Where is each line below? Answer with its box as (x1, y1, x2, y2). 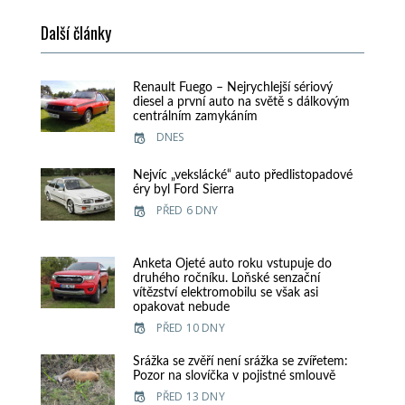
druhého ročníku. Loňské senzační (132, 271, 320, 285)
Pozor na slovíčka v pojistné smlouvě (132, 369, 335, 382)
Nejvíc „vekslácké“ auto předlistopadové (132, 169, 353, 183)
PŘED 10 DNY (155, 319, 225, 335)
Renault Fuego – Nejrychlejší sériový (132, 81, 333, 95)
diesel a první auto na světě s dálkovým (132, 96, 350, 109)
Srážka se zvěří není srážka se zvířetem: (132, 354, 348, 368)
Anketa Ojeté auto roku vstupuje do (132, 257, 332, 270)
